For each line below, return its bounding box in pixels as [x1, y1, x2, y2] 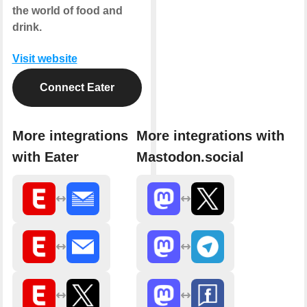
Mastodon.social [136, 149, 244, 164]
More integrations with [136, 127, 284, 143]
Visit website [12, 53, 77, 65]
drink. [12, 21, 42, 34]
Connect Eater [39, 82, 114, 94]
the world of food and [12, 5, 123, 17]
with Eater [12, 149, 79, 164]
